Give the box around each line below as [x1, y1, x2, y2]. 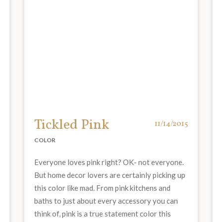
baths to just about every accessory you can [34, 196, 178, 205]
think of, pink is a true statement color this [34, 209, 171, 218]
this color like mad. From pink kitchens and [34, 183, 170, 192]
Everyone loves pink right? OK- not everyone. [34, 157, 184, 166]
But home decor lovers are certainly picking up [34, 170, 185, 179]
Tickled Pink [34, 115, 109, 135]
